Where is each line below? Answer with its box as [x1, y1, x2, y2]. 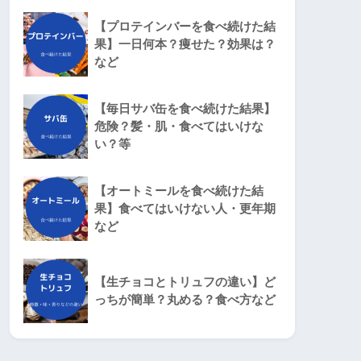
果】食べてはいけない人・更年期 [94, 201, 276, 215]
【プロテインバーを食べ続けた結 [94, 19, 276, 33]
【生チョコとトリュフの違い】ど [94, 274, 276, 288]
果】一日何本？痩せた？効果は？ [94, 36, 276, 51]
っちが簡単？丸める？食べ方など [94, 292, 276, 306]
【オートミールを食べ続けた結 [94, 183, 263, 197]
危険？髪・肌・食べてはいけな [94, 118, 263, 133]
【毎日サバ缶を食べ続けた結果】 [94, 101, 276, 115]
